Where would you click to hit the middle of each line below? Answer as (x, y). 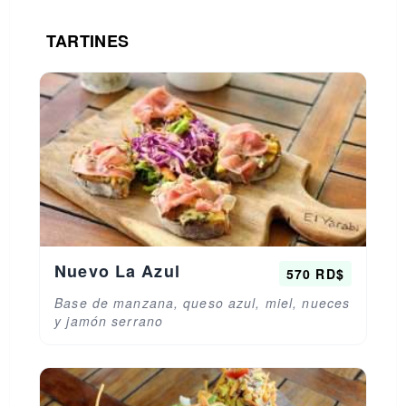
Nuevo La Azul (117, 271)
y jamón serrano (109, 321)
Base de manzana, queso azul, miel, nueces (203, 303)
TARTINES (88, 41)
